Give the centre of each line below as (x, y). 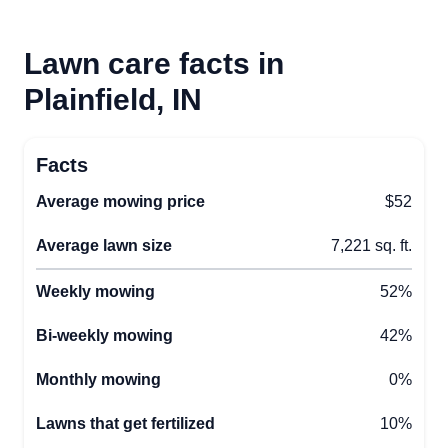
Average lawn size (104, 245)
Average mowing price (120, 201)
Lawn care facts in (154, 63)
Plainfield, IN (113, 99)
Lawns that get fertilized (125, 423)
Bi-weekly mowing (104, 335)
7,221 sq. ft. (371, 245)
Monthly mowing (98, 379)
